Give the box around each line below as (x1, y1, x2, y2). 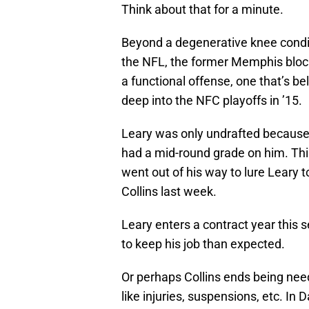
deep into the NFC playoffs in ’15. (121, 93, 302, 108)
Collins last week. (121, 184, 217, 199)
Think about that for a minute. (121, 2, 283, 17)
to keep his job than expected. (121, 237, 285, 252)
